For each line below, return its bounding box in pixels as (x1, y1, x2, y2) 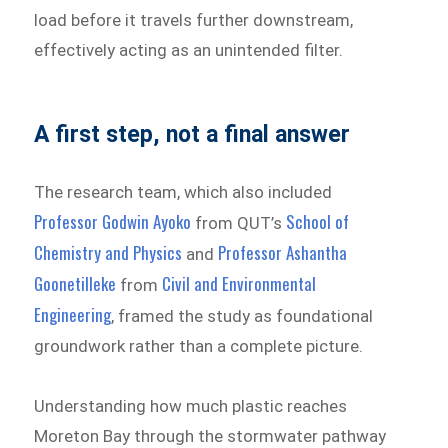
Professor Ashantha (218, 240, 348, 266)
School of (286, 209, 350, 235)
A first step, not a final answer (34, 121, 351, 149)
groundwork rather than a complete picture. (34, 336, 364, 357)
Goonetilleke (34, 271, 117, 297)
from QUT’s (191, 213, 287, 234)
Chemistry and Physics (34, 240, 183, 266)
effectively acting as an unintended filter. (34, 40, 344, 61)
